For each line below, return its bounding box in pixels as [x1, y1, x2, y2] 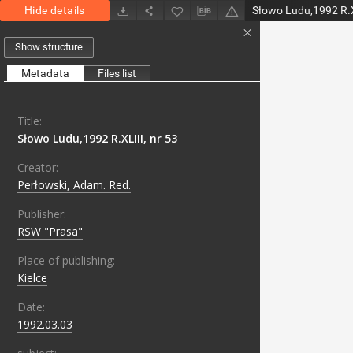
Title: [17, 113, 42, 129]
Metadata [21, 67, 69, 80]
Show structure [15, 41, 83, 54]
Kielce [17, 270, 47, 286]
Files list [98, 67, 136, 80]
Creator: [17, 160, 58, 176]
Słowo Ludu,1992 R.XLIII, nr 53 [17, 131, 177, 147]
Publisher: [17, 206, 66, 222]
